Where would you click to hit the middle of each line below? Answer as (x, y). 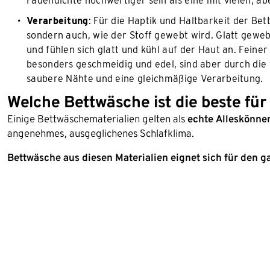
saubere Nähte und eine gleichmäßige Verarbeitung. (145, 79)
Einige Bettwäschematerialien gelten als (97, 119)
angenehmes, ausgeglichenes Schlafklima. (101, 133)
